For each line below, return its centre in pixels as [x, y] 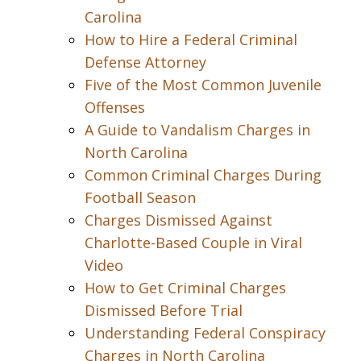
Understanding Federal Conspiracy [205, 333]
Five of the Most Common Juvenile [203, 85]
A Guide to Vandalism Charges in [197, 130]
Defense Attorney [145, 62]
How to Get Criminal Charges [185, 288]
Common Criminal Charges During [203, 175]
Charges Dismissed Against [178, 220]
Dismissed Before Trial [164, 310]
